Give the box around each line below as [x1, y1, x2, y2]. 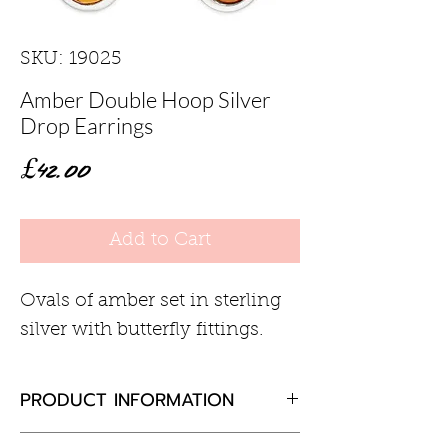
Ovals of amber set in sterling [20, 291, 281, 311]
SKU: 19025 [20, 49, 121, 69]
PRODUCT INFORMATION [20, 385, 234, 414]
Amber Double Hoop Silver [20, 85, 271, 113]
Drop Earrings [20, 111, 153, 139]
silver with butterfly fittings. [20, 320, 264, 340]
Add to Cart [109, 230, 211, 250]
